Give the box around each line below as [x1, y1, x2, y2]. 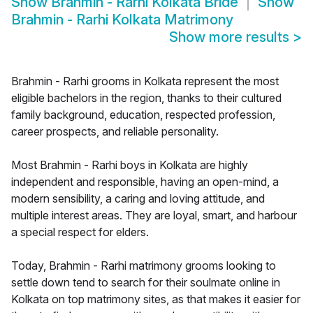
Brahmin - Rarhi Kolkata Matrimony [11, 11, 233, 29]
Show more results [169, 29, 293, 46]
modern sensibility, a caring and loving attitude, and [11, 191, 265, 206]
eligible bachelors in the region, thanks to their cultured [11, 91, 282, 105]
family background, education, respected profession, [11, 108, 275, 122]
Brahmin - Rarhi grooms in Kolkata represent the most [11, 74, 279, 89]
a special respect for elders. [11, 225, 149, 240]
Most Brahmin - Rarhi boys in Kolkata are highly [11, 158, 248, 173]
